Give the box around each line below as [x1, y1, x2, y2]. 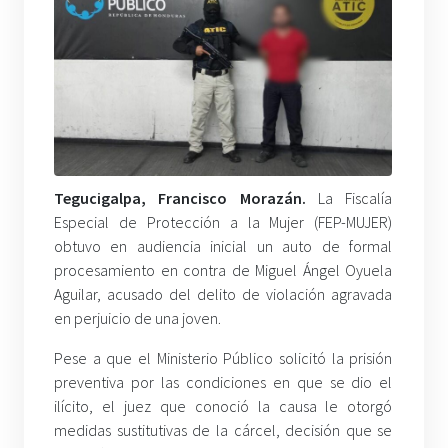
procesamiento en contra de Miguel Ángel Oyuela [54, 259, 393, 280]
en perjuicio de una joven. [54, 307, 221, 328]
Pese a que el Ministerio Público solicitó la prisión [54, 347, 393, 368]
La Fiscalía [305, 187, 393, 208]
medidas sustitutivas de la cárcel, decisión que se [54, 419, 393, 440]
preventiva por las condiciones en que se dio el [54, 371, 393, 392]
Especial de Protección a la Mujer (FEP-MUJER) [54, 211, 393, 232]
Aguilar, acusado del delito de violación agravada [54, 283, 393, 304]
